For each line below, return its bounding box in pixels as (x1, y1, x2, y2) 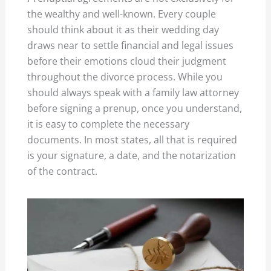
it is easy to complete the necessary (27, 117, 190, 131)
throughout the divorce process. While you (27, 70, 223, 83)
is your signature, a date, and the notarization (27, 148, 237, 162)
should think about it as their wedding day (27, 22, 220, 36)
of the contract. (27, 164, 98, 178)
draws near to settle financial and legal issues (27, 38, 234, 52)
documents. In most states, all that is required (27, 132, 238, 146)
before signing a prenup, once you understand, (27, 101, 243, 115)
